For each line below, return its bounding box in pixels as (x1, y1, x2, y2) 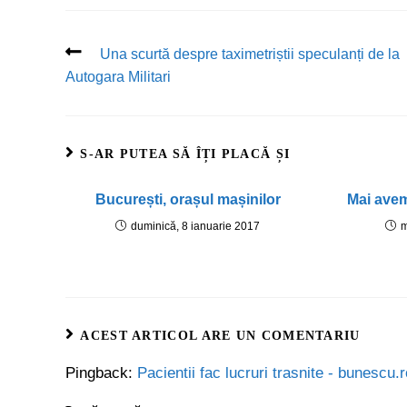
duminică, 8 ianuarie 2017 (131, 220, 261, 233)
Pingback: (65, 364, 137, 382)
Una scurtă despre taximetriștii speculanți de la (100, 46, 400, 62)
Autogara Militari (65, 69, 171, 84)
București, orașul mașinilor (94, 192, 281, 207)
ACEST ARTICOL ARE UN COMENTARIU (80, 329, 361, 342)
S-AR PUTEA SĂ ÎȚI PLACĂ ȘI (80, 147, 291, 161)
